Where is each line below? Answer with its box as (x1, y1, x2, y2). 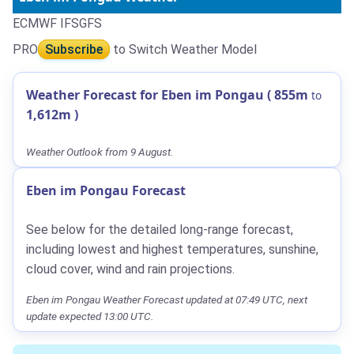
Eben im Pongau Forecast (26, 181, 186, 199)
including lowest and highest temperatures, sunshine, (26, 241, 318, 257)
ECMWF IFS (13, 15, 79, 31)
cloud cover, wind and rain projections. (26, 261, 235, 277)
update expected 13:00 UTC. (26, 309, 153, 322)
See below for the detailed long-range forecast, (26, 221, 293, 237)
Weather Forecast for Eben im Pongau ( (26, 85, 271, 104)
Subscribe (45, 41, 103, 57)
